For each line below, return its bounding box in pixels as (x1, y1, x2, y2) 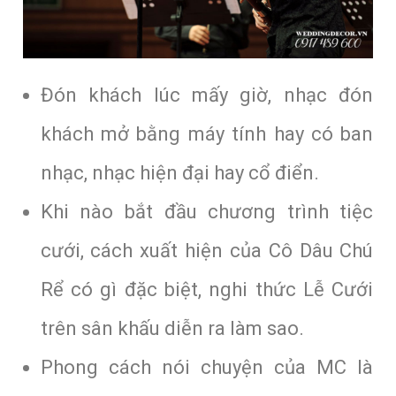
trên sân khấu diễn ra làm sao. (40, 317, 304, 340)
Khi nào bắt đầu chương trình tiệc (40, 201, 374, 224)
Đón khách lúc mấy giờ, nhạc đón (40, 84, 374, 107)
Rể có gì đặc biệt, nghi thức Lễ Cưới (40, 278, 374, 301)
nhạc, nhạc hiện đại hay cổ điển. (40, 162, 319, 185)
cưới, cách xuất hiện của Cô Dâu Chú (40, 240, 374, 263)
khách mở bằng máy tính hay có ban (40, 123, 374, 146)
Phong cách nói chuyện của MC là (40, 356, 374, 379)
